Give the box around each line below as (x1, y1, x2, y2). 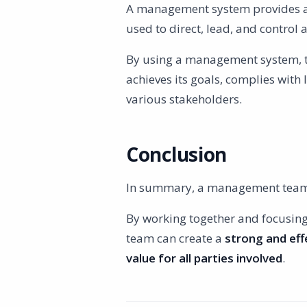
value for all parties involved (126, 250, 282, 266)
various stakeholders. (126, 91, 242, 107)
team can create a (126, 230, 225, 246)
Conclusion (126, 141, 228, 167)
